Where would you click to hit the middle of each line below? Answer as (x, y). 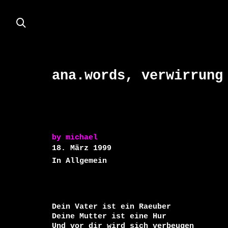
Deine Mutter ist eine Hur (109, 216)
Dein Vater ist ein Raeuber (111, 207)
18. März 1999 (82, 148)
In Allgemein (79, 161)
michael (82, 137)
